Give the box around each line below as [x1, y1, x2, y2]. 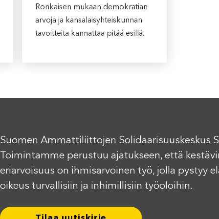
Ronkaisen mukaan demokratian [35, 3, 148, 12]
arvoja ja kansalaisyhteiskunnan [35, 17, 142, 25]
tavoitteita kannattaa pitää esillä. [35, 30, 144, 38]
